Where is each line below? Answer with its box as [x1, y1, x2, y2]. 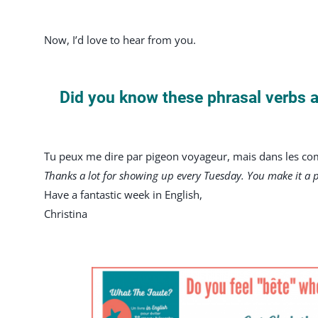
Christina [44, 206, 87, 221]
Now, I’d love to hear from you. [44, 32, 196, 47]
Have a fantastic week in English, [44, 187, 202, 202]
